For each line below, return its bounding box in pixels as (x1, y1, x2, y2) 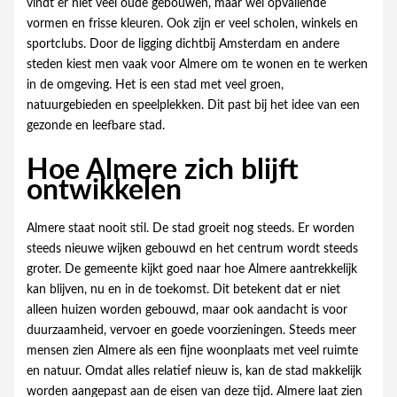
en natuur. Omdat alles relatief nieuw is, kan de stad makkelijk (26, 364, 362, 378)
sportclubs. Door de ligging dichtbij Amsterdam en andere (26, 38, 339, 51)
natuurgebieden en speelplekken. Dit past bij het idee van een (26, 99, 360, 113)
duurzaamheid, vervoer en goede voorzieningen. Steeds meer (26, 323, 356, 337)
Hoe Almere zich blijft (26, 155, 299, 184)
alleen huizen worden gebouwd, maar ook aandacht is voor (26, 303, 347, 316)
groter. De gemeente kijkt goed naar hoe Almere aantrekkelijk (26, 262, 357, 276)
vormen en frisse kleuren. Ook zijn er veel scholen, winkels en (26, 18, 358, 31)
